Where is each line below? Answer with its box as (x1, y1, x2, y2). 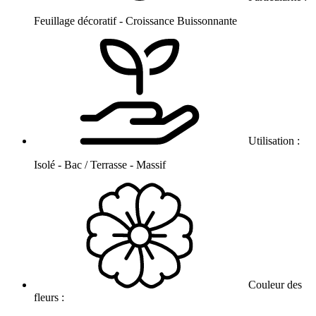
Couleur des (245, 279, 302, 291)
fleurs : (34, 291, 67, 304)
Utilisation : (245, 135, 303, 147)
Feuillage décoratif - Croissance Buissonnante (34, 15, 237, 28)
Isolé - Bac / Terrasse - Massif (34, 159, 166, 171)
